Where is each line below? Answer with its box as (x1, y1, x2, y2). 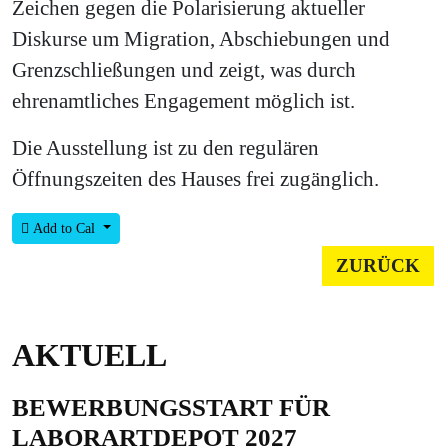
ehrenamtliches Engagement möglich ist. (12, 89, 360, 113)
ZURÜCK (336, 254, 420, 276)
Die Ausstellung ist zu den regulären (12, 136, 319, 160)
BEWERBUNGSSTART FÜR (12, 394, 330, 422)
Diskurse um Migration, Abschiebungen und (12, 27, 390, 51)
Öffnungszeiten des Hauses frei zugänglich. (12, 167, 384, 191)
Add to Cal (29, 220, 99, 236)
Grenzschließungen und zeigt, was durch (12, 58, 356, 82)
